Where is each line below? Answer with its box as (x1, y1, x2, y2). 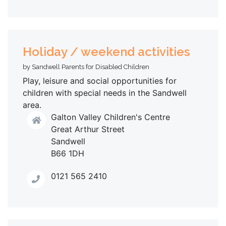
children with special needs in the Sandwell (23, 87, 187, 98)
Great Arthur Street (51, 124, 125, 134)
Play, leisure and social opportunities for (23, 75, 177, 86)
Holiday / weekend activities (23, 44, 190, 59)
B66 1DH (51, 148, 84, 158)
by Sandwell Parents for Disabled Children (23, 63, 149, 71)
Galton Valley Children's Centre (51, 111, 170, 122)
